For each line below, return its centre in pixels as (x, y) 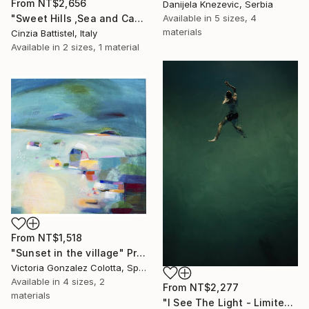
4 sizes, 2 (84, 282)
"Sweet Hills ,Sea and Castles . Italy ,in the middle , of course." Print (139, 19)
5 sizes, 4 (236, 18)
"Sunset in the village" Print (141, 253)
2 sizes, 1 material (101, 47)
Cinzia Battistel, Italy (54, 33)
